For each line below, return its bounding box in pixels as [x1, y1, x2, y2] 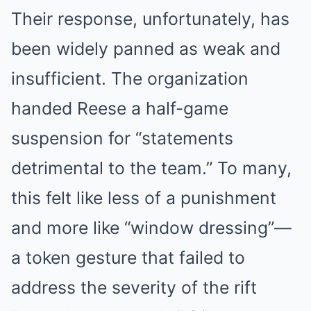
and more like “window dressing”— [11, 217, 292, 239]
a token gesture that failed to [11, 247, 245, 269]
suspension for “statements [11, 128, 233, 149]
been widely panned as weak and [11, 38, 280, 60]
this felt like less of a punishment [11, 187, 276, 209]
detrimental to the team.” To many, [11, 158, 292, 179]
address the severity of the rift [11, 277, 257, 299]
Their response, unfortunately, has [11, 8, 289, 30]
